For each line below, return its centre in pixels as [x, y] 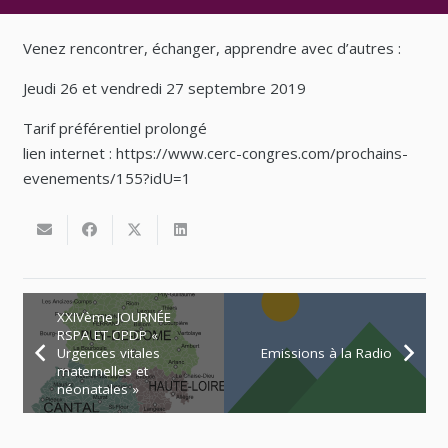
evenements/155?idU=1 [106, 178]
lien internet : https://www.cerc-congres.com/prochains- [215, 153]
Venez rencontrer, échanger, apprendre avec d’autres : [211, 48]
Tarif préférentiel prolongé [114, 128]
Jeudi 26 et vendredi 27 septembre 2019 [164, 88]
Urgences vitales [108, 353]
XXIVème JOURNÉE [113, 317]
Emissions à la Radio [326, 353]
